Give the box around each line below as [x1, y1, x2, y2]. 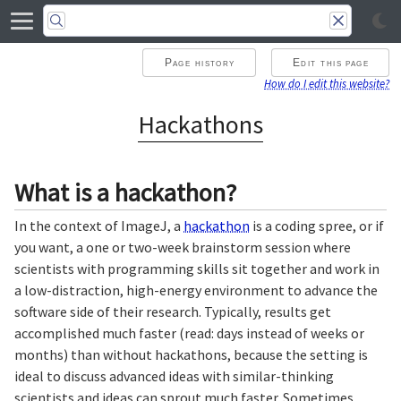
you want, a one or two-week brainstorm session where [14, 238, 351, 257]
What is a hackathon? [14, 175, 236, 209]
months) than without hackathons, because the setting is [14, 346, 368, 364]
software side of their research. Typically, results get [14, 303, 331, 321]
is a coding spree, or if [250, 217, 384, 235]
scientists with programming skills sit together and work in [14, 260, 380, 278]
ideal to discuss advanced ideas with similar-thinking [14, 367, 334, 386]
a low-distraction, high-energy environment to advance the [14, 281, 378, 300]
